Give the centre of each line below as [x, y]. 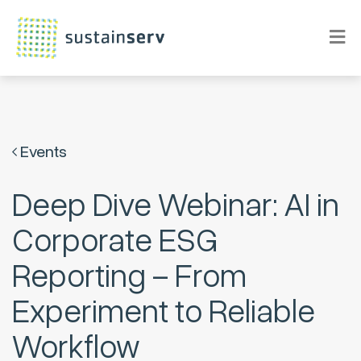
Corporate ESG [115, 241]
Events [42, 152]
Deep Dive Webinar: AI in [176, 206]
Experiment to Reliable [164, 312]
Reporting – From [129, 277]
